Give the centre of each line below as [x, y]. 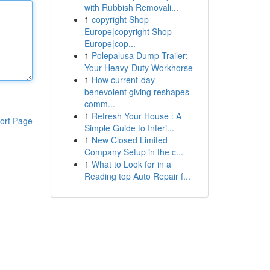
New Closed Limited [129, 140]
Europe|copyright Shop [128, 31]
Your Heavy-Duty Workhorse [138, 67]
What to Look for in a [131, 164]
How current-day [123, 80]
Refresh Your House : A [136, 116]
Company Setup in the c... [133, 152]
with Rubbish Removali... [131, 7]
